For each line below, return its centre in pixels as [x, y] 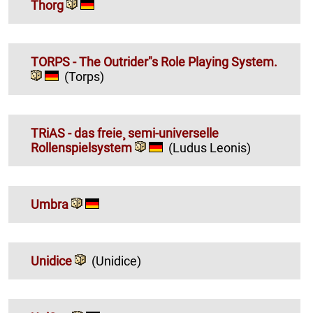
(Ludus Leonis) [210, 147]
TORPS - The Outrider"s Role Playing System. [154, 61]
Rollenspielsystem [83, 147]
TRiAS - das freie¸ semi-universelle [125, 133]
